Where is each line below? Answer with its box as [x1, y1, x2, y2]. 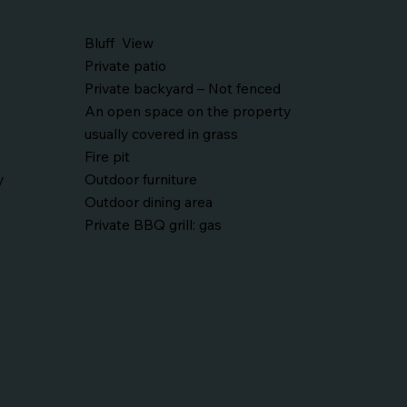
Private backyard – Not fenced [84, 78, 281, 97]
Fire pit [84, 146, 130, 165]
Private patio [84, 55, 170, 74]
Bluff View [84, 33, 154, 52]
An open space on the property [84, 101, 291, 120]
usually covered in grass [84, 124, 238, 143]
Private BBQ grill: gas [84, 214, 222, 233]
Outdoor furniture [84, 169, 197, 188]
